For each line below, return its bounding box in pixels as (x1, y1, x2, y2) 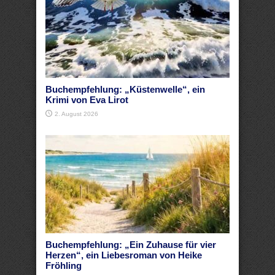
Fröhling (45, 260, 82, 271)
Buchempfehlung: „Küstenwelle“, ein (45, 84, 205, 95)
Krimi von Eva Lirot (45, 95, 128, 105)
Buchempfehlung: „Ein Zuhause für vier (45, 239, 216, 250)
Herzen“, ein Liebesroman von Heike (45, 250, 202, 260)
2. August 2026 (55, 110, 98, 117)
